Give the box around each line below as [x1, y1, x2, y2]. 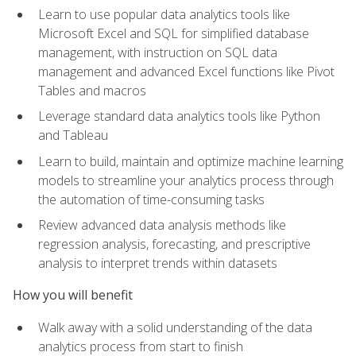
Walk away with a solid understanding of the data [38, 318, 312, 336]
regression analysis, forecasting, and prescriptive [38, 235, 311, 253]
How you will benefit [13, 286, 133, 304]
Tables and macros [38, 81, 146, 99]
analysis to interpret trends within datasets [38, 254, 277, 273]
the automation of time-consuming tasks [38, 190, 265, 208]
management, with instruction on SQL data [38, 43, 277, 61]
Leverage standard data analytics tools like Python [38, 107, 320, 126]
